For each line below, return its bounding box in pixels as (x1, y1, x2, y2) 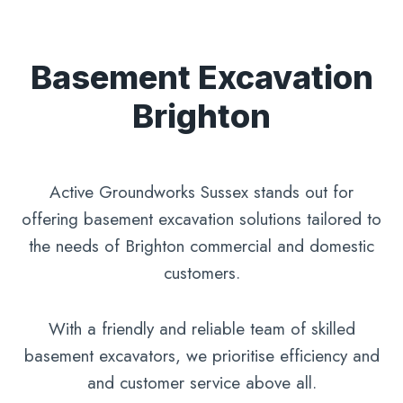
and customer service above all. (86, 370, 317, 395)
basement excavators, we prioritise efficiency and (23, 343, 380, 368)
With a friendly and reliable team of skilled (48, 316, 355, 341)
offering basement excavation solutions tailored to (22, 206, 381, 231)
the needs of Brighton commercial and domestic (29, 233, 374, 258)
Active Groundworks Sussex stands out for (49, 179, 354, 204)
